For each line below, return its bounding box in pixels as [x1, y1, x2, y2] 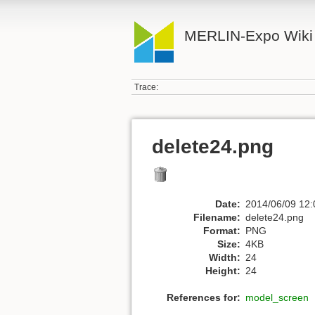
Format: [203, 224, 240, 236]
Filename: [193, 211, 240, 223]
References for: [167, 292, 240, 304]
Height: [205, 264, 240, 276]
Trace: [134, 82, 159, 93]
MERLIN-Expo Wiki [184, 27, 313, 44]
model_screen [245, 292, 309, 304]
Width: [209, 251, 240, 263]
